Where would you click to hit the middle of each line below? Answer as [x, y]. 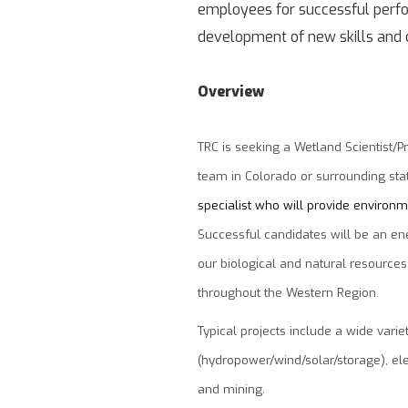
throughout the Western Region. [288, 292]
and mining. [231, 389]
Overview [231, 91]
